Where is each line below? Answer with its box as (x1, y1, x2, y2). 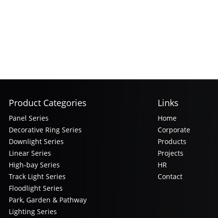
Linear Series (9, 148, 52, 158)
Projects (157, 148, 183, 158)
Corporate (157, 125, 190, 135)
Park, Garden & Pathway (9, 195, 87, 205)
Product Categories (9, 97, 87, 109)
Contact (157, 172, 182, 182)
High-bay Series (9, 160, 60, 170)
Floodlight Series (9, 183, 63, 193)
